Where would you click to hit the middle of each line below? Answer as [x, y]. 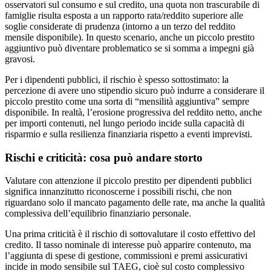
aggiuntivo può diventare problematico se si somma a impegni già [129, 48]
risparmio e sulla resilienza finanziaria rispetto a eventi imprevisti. [129, 134]
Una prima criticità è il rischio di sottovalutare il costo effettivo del [130, 234]
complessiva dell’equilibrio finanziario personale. [98, 214]
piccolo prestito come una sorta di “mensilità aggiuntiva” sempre [127, 101]
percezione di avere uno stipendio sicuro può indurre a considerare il [135, 90]
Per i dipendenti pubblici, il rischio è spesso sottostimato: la [117, 79]
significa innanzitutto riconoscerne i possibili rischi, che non [118, 192]
